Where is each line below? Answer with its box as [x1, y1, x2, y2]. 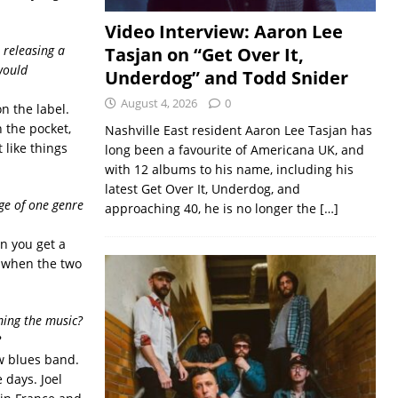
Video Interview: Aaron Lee [104, 19, 343, 44]
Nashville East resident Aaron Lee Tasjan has [104, 121, 372, 139]
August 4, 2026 [120, 94, 197, 111]
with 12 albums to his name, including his [104, 160, 354, 178]
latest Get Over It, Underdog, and [104, 179, 300, 197]
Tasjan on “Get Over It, [104, 42, 304, 67]
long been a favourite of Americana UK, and [104, 140, 364, 158]
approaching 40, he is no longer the [104, 199, 320, 217]
